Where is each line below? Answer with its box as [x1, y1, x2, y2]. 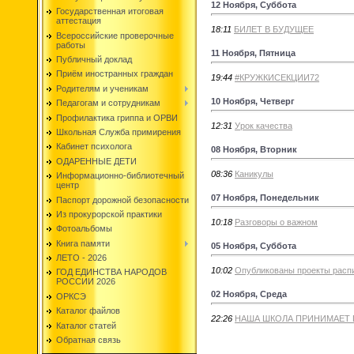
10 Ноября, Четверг [211, 96, 295, 106]
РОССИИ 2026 [56, 277, 115, 287]
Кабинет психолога [56, 141, 132, 152]
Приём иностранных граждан [56, 69, 173, 79]
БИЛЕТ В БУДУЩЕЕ [234, 24, 314, 34]
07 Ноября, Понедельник [211, 192, 319, 202]
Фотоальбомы [56, 224, 112, 234]
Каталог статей [56, 320, 116, 330]
